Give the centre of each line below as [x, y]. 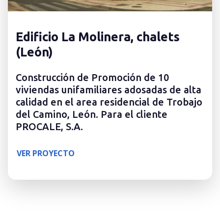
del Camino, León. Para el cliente [92, 114]
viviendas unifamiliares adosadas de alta [109, 90]
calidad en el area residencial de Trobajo [109, 102]
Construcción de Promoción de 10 [92, 78]
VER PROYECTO [46, 153]
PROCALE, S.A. [49, 127]
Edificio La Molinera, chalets [98, 37]
